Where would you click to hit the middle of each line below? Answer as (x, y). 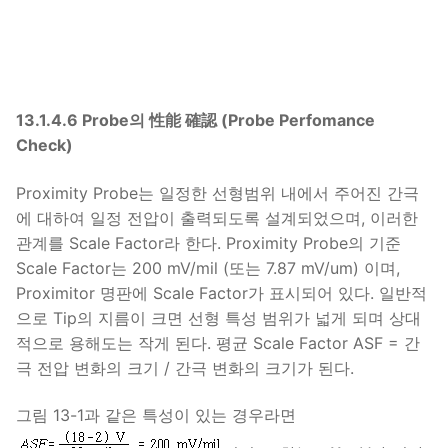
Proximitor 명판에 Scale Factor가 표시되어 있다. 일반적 (221, 292)
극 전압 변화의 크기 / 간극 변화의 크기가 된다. (185, 367)
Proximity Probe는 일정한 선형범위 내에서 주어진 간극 (217, 192)
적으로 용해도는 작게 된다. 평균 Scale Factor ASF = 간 (218, 342)
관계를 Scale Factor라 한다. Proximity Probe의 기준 (208, 242)
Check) (44, 144)
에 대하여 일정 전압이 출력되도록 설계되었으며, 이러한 (217, 217)
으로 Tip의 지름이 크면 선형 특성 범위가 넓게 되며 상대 (218, 317)
